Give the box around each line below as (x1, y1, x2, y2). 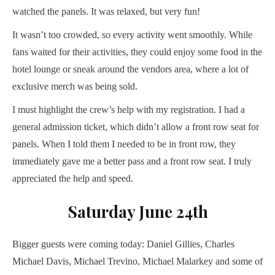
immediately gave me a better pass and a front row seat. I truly (12, 156, 252, 167)
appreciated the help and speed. (12, 173, 133, 184)
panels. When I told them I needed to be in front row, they (12, 139, 236, 150)
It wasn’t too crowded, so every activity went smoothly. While (12, 29, 252, 41)
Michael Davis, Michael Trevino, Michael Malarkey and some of (12, 256, 263, 267)
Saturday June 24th (67, 200, 208, 222)
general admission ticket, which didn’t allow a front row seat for (12, 122, 259, 133)
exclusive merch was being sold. (12, 81, 137, 92)
